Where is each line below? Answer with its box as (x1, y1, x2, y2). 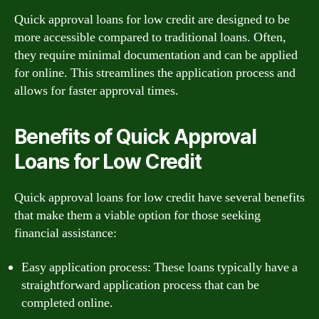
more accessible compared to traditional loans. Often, (14, 29, 286, 46)
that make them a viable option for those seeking (14, 207, 261, 224)
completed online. (21, 294, 113, 311)
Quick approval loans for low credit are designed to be (14, 11, 290, 28)
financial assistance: (14, 225, 117, 241)
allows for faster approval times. (14, 83, 179, 99)
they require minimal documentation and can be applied (14, 47, 298, 63)
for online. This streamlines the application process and (14, 65, 296, 81)
